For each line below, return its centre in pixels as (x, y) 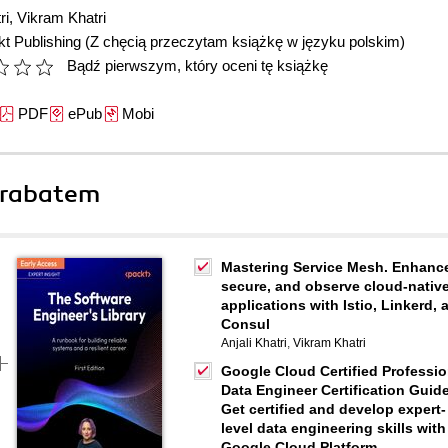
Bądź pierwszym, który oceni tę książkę (197, 65)
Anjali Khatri (254, 343)
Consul (245, 324)
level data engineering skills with (333, 428)
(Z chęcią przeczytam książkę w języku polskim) (245, 41)
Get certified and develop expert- (333, 409)
